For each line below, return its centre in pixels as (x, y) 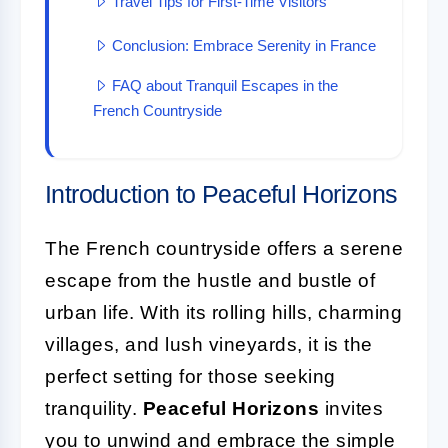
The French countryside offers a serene (224, 248)
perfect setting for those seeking (190, 376)
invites (351, 408)
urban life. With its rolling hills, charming (223, 312)
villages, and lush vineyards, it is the (209, 344)
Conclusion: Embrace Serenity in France (244, 45)
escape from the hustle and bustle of (210, 280)
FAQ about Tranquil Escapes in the (225, 85)
